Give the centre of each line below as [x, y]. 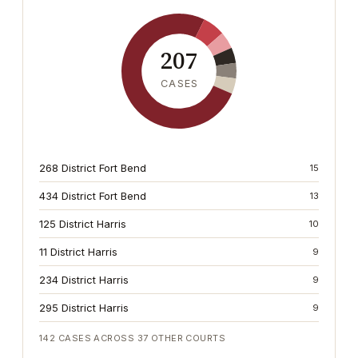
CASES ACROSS [95, 338]
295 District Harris [84, 308]
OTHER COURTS [187, 338]
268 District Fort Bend [93, 168]
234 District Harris [84, 280]
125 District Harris [83, 224]
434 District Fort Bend [93, 196]
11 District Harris [78, 252]
